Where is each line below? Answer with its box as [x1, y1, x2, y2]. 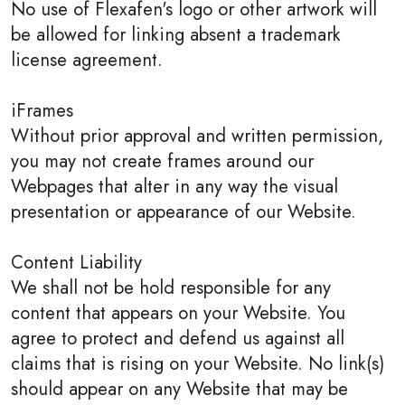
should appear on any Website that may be [11, 375, 348, 402]
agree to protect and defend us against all [11, 325, 344, 352]
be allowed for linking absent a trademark [11, 21, 341, 48]
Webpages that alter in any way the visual [11, 173, 338, 200]
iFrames [11, 97, 73, 124]
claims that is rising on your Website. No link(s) [11, 350, 384, 377]
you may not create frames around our [11, 147, 314, 174]
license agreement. [11, 46, 163, 73]
